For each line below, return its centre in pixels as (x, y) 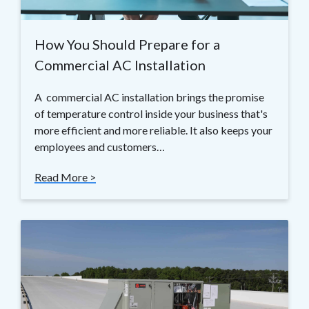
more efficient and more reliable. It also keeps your (153, 130)
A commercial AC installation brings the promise (149, 97)
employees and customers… (100, 147)
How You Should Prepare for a (127, 44)
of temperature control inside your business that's (151, 114)
